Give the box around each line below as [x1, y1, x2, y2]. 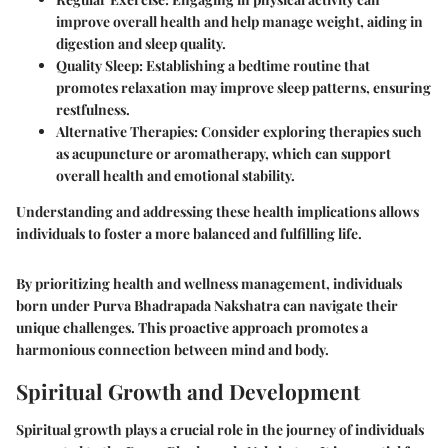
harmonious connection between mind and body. [16, 340, 329, 360]
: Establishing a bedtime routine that [139, 56, 370, 76]
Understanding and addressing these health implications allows [16, 202, 419, 222]
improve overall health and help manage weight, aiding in [56, 12, 423, 32]
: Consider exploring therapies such [194, 122, 422, 142]
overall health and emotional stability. [56, 166, 295, 186]
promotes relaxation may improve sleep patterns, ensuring [56, 78, 431, 98]
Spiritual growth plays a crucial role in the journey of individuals [16, 419, 424, 439]
